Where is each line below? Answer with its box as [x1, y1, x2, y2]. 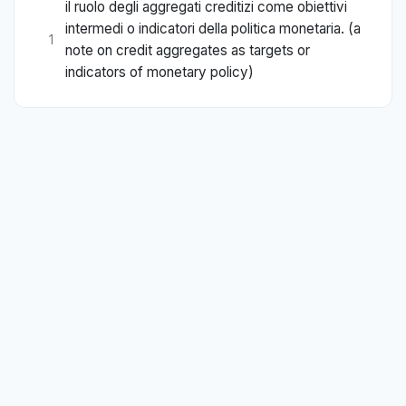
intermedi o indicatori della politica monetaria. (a [65, 20, 361, 38]
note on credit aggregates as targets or [65, 42, 310, 60]
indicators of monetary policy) [65, 63, 254, 82]
